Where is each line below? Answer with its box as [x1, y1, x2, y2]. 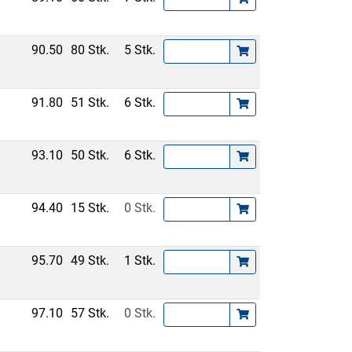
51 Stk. [71, 95, 110, 110]
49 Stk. [71, 253, 110, 268]
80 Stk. [71, 42, 110, 57]
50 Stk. [71, 148, 110, 163]
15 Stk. [71, 200, 110, 215]
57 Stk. [71, 306, 110, 321]
